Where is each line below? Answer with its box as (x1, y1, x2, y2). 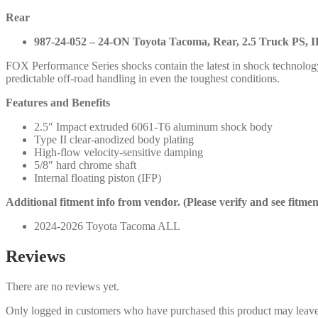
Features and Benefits (6, 96, 110, 109)
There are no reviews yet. (6, 280, 119, 292)
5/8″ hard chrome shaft (34, 158, 136, 171)
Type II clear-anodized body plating (34, 133, 194, 146)
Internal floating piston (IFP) (34, 171, 161, 184)
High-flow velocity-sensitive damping (34, 146, 203, 158)
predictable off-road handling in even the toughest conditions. (6, 72, 280, 84)
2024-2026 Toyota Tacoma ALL (34, 219, 180, 232)
